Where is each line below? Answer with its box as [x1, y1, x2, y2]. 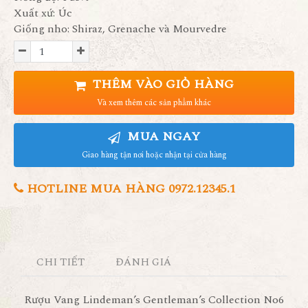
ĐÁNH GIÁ [115, 254, 173, 270]
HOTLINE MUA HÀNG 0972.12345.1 [23, 179, 236, 198]
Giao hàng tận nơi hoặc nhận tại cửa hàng [81, 148, 227, 162]
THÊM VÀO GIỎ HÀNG [89, 75, 234, 93]
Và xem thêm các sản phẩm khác [97, 96, 211, 109]
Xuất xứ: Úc [14, 5, 72, 21]
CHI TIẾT [36, 254, 85, 270]
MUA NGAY [124, 127, 200, 146]
